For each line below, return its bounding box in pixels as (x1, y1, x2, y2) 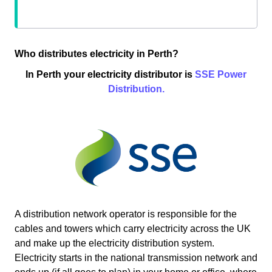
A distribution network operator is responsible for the (15, 209, 237, 220)
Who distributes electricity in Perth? (15, 49, 178, 59)
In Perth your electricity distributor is (25, 69, 195, 80)
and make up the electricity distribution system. (15, 238, 214, 249)
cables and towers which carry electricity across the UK (15, 223, 251, 234)
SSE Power (195, 69, 246, 80)
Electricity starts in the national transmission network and (15, 253, 257, 263)
